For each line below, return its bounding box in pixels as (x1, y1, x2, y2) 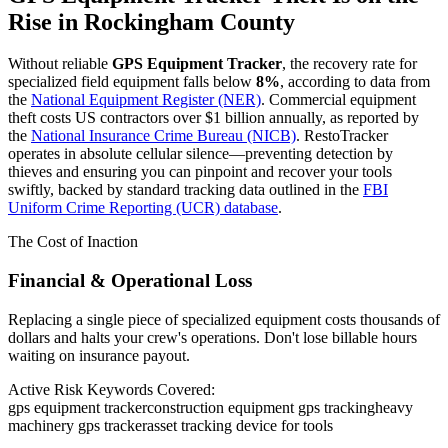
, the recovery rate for (282, 55, 417, 73)
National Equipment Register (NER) (31, 91, 261, 109)
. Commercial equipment (261, 91, 416, 109)
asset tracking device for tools (147, 416, 333, 434)
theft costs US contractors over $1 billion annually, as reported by (8, 109, 419, 127)
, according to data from (280, 73, 430, 91)
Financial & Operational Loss (8, 270, 252, 292)
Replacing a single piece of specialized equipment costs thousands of (8, 310, 440, 328)
